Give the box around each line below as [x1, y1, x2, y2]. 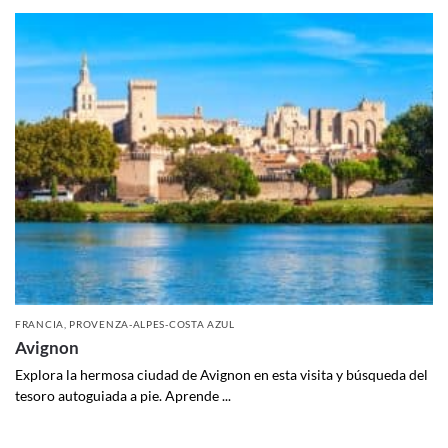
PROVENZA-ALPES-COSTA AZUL [69, 318, 235, 331]
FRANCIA [15, 318, 64, 331]
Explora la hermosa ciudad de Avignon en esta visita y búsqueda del [15, 366, 428, 384]
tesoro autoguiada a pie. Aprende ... [15, 387, 231, 405]
